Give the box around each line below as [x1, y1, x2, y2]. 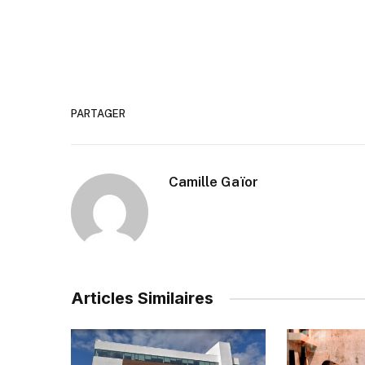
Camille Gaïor [169, 174, 258, 191]
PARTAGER [71, 107, 125, 120]
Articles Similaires [71, 288, 213, 309]
